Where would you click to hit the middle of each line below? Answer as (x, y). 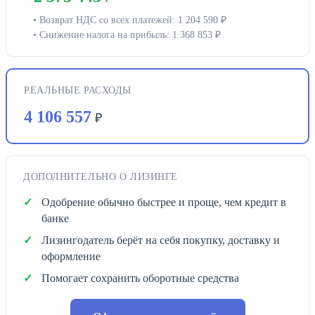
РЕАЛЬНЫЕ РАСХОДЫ (78, 90)
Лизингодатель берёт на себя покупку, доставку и (161, 240)
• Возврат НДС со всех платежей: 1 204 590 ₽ (130, 20)
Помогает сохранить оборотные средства (140, 278)
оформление (71, 256)
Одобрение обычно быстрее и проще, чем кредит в (164, 202)
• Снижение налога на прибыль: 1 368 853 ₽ (127, 34)
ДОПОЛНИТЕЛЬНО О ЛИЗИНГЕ (101, 176)
